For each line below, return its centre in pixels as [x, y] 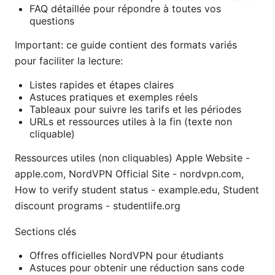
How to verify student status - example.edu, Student [137, 190]
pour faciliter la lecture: [69, 61]
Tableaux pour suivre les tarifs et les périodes [135, 110]
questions [52, 21]
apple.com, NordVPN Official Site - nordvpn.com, [129, 174]
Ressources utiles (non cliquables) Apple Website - [132, 158]
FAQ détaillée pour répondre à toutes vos [125, 9]
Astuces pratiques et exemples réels [114, 97]
